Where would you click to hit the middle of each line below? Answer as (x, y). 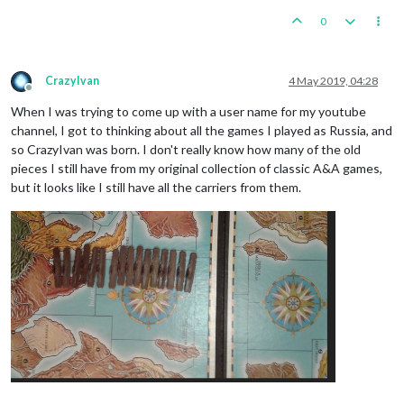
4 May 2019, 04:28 (333, 81)
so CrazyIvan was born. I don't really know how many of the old (186, 150)
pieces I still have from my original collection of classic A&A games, (197, 169)
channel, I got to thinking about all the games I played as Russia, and (202, 131)
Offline (45, 95)
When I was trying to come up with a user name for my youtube (188, 112)
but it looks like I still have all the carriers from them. (156, 188)
